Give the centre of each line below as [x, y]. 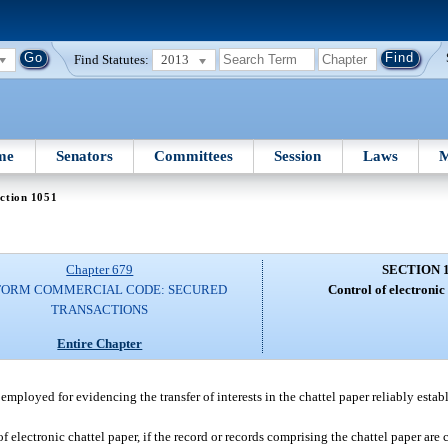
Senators [84, 155]
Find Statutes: [112, 59]
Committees [194, 155]
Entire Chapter [100, 343]
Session [298, 155]
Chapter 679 [100, 270]
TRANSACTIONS [100, 310]
